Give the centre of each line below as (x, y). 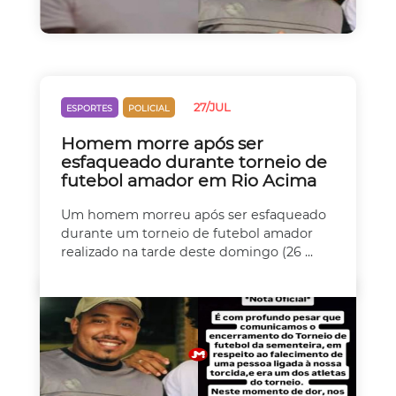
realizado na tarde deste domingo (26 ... (187, 252)
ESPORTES (90, 109)
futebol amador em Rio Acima (189, 180)
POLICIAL (148, 109)
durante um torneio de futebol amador (187, 234)
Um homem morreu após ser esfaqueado (194, 215)
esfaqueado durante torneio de (194, 161)
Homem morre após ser (162, 143)
